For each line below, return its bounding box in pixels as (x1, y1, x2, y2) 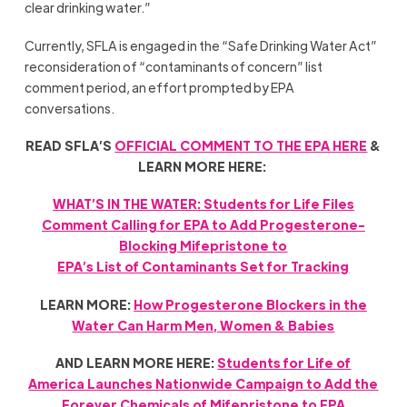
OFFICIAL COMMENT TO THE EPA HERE (114, 136, 368, 154)
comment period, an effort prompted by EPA (24, 78, 294, 95)
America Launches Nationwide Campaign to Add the (28, 375, 379, 392)
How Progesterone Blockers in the (133, 295, 367, 313)
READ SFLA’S (25, 136, 115, 154)
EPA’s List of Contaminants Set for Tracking (57, 258, 350, 275)
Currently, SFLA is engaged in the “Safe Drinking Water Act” (24, 36, 377, 54)
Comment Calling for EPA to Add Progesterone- (41, 216, 365, 233)
